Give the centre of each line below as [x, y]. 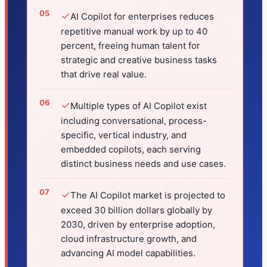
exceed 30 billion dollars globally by [136, 210]
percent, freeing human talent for [131, 46]
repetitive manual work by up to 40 [134, 32]
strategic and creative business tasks [139, 60]
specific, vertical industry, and [124, 135]
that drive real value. [104, 74]
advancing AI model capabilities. [128, 253]
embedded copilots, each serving [131, 150]
